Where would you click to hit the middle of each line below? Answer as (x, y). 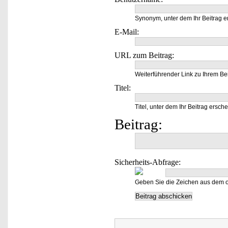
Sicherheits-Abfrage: (148, 162)
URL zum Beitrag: (144, 55)
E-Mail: (127, 32)
